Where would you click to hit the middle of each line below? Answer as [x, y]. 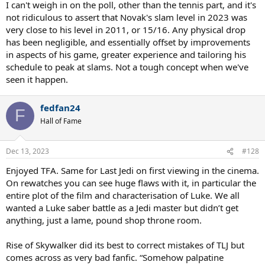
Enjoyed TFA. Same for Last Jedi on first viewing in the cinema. [132, 170]
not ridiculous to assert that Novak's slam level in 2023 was [127, 17]
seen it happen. [37, 79]
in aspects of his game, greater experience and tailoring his [126, 54]
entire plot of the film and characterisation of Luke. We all [123, 195]
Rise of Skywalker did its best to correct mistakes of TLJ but [125, 245]
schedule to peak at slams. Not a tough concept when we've [127, 67]
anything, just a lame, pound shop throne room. [104, 220]
